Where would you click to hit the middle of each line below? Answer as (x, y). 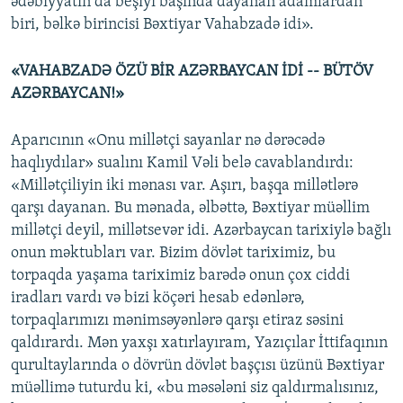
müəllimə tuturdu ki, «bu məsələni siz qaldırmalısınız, (195, 389)
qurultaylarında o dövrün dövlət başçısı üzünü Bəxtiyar (197, 366)
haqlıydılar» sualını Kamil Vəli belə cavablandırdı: (182, 164)
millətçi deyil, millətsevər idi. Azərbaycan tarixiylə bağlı (201, 231)
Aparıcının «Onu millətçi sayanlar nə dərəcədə (168, 141)
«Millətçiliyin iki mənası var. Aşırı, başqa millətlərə (184, 186)
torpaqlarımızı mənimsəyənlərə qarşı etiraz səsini (177, 321)
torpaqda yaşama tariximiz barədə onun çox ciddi (180, 276)
